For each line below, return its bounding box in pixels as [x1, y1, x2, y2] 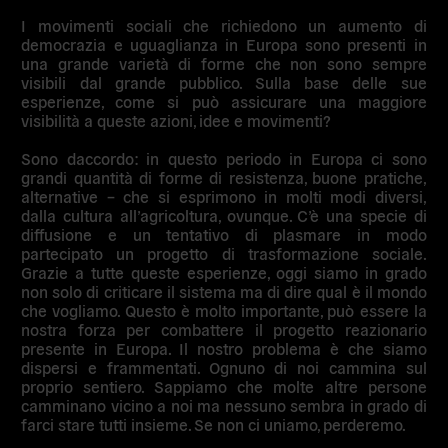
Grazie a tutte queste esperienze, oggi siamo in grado [21, 261, 427, 282]
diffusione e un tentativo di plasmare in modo [21, 223, 427, 244]
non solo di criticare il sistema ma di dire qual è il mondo [21, 280, 427, 301]
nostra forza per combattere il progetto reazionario [21, 318, 427, 339]
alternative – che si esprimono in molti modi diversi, [21, 185, 427, 206]
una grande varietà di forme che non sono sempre [21, 52, 427, 73]
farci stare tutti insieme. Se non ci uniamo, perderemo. [21, 413, 407, 434]
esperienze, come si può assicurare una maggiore [21, 90, 427, 111]
